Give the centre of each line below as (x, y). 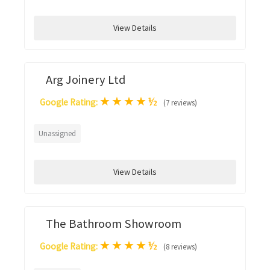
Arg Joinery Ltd (86, 79)
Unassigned (57, 133)
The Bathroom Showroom (114, 223)
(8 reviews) (180, 246)
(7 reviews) (180, 102)
